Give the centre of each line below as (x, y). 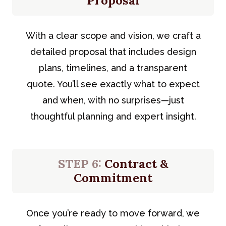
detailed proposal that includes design (113, 51)
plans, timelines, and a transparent (113, 68)
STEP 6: (79, 163)
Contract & (135, 163)
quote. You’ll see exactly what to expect (113, 84)
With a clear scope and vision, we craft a (113, 35)
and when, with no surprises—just (113, 100)
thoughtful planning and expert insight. (113, 116)
